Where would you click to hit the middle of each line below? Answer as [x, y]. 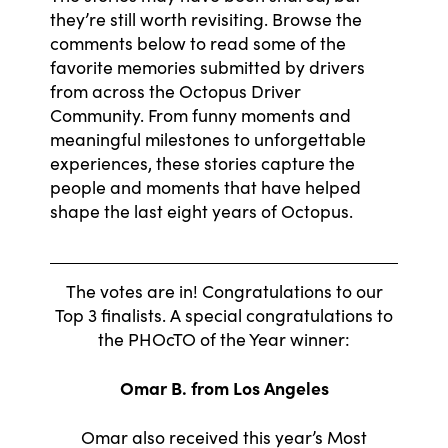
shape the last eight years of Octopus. [201, 211]
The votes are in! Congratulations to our [224, 291]
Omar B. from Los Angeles [224, 387]
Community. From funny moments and [200, 115]
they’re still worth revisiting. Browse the [206, 19]
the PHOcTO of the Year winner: [224, 339]
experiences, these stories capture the [202, 163]
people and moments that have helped [205, 187]
